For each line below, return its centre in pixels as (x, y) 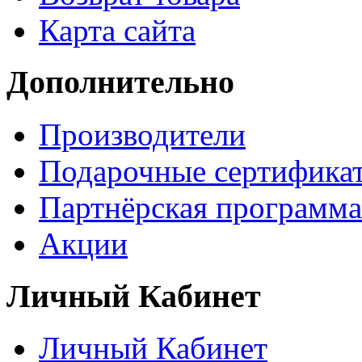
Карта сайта (117, 30)
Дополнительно (120, 82)
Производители (142, 135)
